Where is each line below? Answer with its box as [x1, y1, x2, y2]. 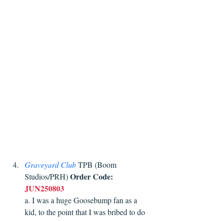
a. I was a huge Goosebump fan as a [25, 194, 139, 205]
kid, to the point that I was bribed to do [25, 206, 147, 217]
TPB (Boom [76, 159, 118, 170]
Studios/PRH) [25, 171, 70, 182]
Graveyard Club [25, 159, 76, 170]
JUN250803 [25, 182, 64, 194]
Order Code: [70, 170, 113, 182]
